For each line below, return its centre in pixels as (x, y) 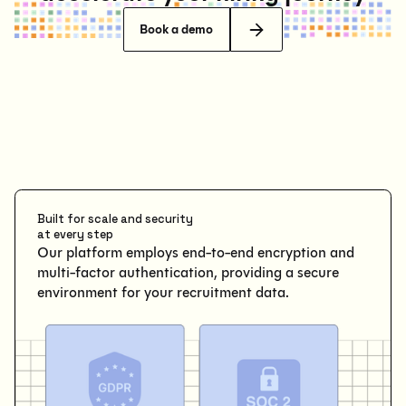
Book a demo (177, 29)
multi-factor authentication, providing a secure (188, 273)
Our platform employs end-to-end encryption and (196, 253)
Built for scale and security (115, 220)
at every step (75, 235)
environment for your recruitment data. (163, 293)
